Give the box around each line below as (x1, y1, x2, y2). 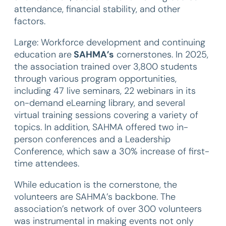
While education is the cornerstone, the (14, 179, 177, 191)
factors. (14, 15, 45, 27)
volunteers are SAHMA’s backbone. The (14, 191, 176, 203)
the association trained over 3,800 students (14, 61, 197, 73)
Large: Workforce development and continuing (14, 36, 205, 48)
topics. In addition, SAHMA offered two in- (14, 121, 188, 133)
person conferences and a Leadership (14, 133, 171, 145)
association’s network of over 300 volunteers (14, 203, 202, 215)
